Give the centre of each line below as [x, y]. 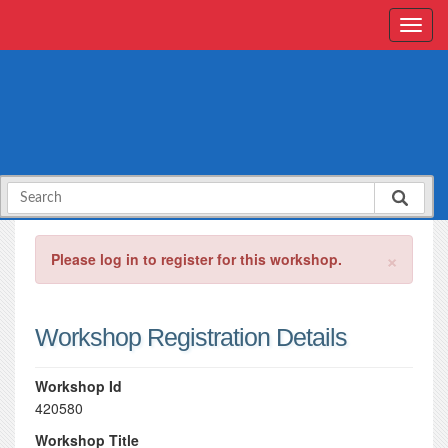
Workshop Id [78, 386]
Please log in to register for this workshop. [196, 259]
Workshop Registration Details [191, 337]
